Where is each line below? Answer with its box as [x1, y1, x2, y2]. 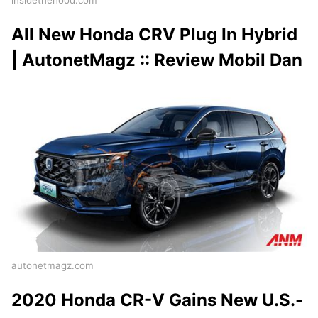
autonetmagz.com [11, 259, 94, 271]
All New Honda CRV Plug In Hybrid [11, 24, 297, 45]
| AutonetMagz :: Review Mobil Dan [11, 50, 302, 71]
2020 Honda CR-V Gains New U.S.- [11, 289, 303, 310]
